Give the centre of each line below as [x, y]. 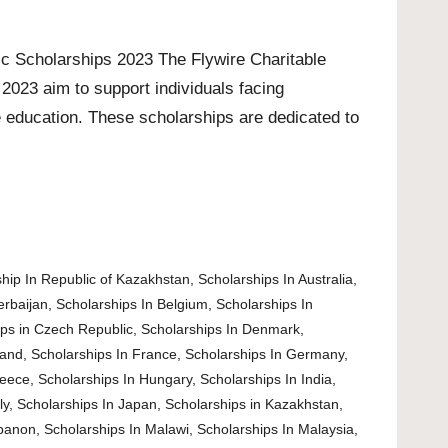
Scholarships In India [265, 379]
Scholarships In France [103, 354]
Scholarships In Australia [275, 279]
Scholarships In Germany [264, 354]
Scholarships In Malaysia [275, 429]
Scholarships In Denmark [220, 329]
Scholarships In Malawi [116, 429]
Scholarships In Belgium [131, 304]
